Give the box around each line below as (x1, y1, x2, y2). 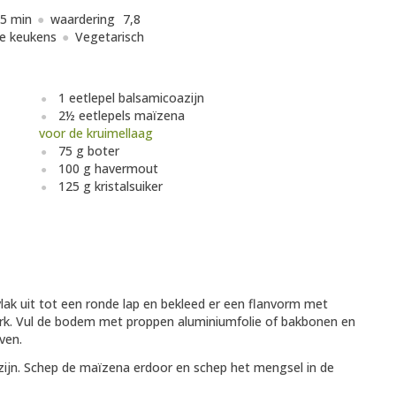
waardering (50, 11, 118, 28)
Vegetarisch (75, 28, 144, 46)
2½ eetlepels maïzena (58, 107, 185, 125)
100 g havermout (58, 160, 158, 178)
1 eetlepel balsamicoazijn (58, 89, 204, 107)
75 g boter (58, 142, 119, 160)
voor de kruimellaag (39, 125, 153, 142)
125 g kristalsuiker (58, 178, 163, 195)
